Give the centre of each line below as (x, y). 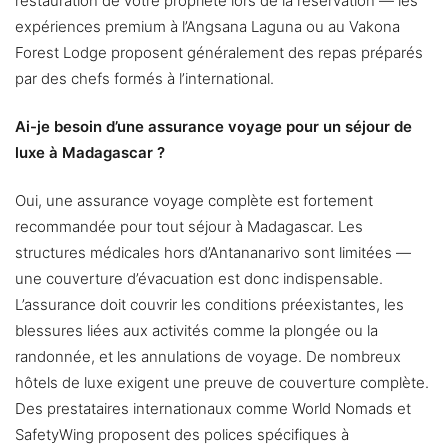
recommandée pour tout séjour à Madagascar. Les (189, 227)
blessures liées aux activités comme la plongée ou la (196, 331)
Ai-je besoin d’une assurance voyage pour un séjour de (213, 127)
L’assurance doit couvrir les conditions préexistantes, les (209, 305)
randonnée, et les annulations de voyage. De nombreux (208, 357)
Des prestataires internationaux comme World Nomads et (213, 409)
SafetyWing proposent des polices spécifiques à (182, 435)
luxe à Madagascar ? (90, 153)
